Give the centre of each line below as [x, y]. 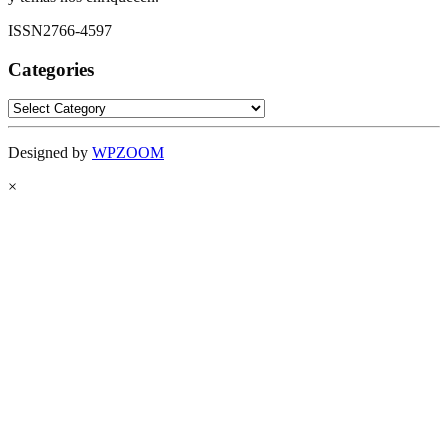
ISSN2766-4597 [60, 30]
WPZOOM [128, 153]
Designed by [50, 153]
